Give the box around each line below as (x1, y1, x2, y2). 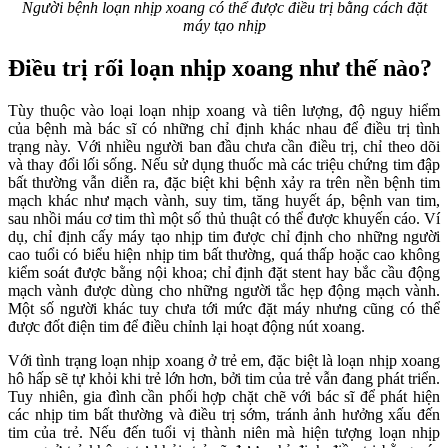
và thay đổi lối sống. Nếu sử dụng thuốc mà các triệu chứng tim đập (8, 156, 440, 174)
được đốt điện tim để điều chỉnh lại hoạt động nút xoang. (8, 318, 365, 336)
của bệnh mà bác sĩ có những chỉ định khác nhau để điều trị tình (8, 120, 440, 138)
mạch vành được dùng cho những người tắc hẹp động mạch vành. (8, 282, 440, 300)
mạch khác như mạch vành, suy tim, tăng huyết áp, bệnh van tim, (8, 192, 440, 210)
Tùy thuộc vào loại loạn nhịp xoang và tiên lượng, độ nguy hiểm (8, 102, 440, 120)
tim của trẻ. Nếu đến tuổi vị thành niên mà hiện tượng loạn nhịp (8, 424, 440, 442)
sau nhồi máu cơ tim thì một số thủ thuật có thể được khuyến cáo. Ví (8, 210, 440, 228)
